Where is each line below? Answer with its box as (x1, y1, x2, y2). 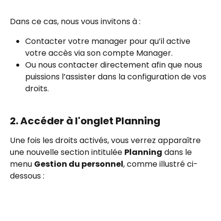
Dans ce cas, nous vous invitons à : (10, 16, 141, 27)
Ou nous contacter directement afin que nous (25, 59, 204, 71)
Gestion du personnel (34, 158, 123, 170)
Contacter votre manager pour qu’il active (25, 36, 192, 47)
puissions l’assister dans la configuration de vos (25, 71, 208, 83)
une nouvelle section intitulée (10, 147, 124, 158)
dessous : (10, 170, 44, 182)
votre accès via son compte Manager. (25, 47, 173, 59)
